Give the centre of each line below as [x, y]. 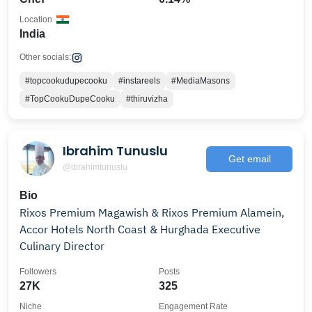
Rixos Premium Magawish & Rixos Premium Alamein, [152, 212]
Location [36, 19]
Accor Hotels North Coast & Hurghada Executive [140, 229]
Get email [249, 158]
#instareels [139, 81]
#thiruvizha [147, 99]
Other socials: [45, 57]
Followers [38, 272]
